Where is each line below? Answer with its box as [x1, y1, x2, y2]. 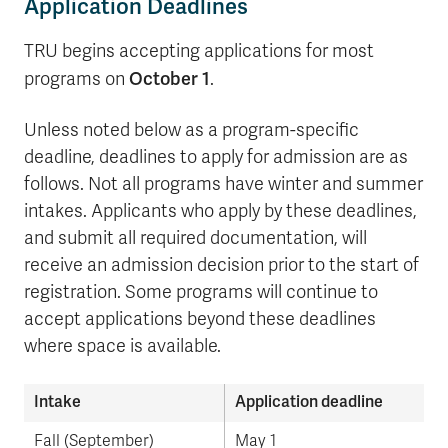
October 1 [129, 67, 210, 90]
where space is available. [24, 335, 221, 357]
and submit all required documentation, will [24, 227, 367, 249]
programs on [24, 68, 129, 90]
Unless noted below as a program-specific [24, 119, 359, 141]
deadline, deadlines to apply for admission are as [24, 146, 408, 168]
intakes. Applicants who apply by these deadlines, [24, 200, 417, 222]
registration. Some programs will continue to [24, 281, 378, 303]
